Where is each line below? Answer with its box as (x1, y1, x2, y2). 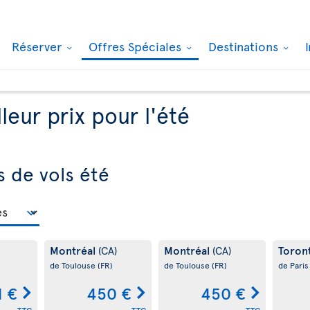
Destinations (208, 37, 282, 55)
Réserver (12, 37, 65, 55)
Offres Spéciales (89, 37, 185, 55)
